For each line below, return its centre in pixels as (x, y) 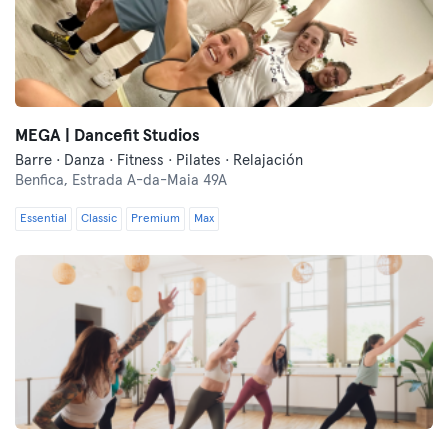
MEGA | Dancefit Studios (107, 136)
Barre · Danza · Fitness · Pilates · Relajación (159, 160)
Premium (155, 219)
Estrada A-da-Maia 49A (149, 180)
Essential (43, 219)
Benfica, (43, 180)
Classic (99, 219)
